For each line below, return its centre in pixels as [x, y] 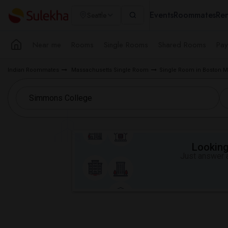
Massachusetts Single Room [109, 70]
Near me [47, 45]
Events [162, 15]
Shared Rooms [182, 45]
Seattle [97, 15]
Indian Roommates [33, 70]
